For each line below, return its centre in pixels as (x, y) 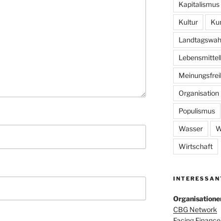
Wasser (190, 129)
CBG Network (195, 210)
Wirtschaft (195, 147)
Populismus (197, 111)
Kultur (188, 22)
